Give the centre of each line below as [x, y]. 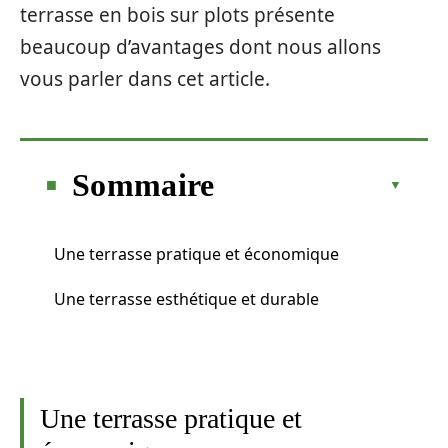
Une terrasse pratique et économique [196, 253]
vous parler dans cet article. [145, 79]
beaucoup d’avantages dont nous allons [200, 47]
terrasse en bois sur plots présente [177, 15]
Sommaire [143, 184]
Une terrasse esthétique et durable [186, 298]
